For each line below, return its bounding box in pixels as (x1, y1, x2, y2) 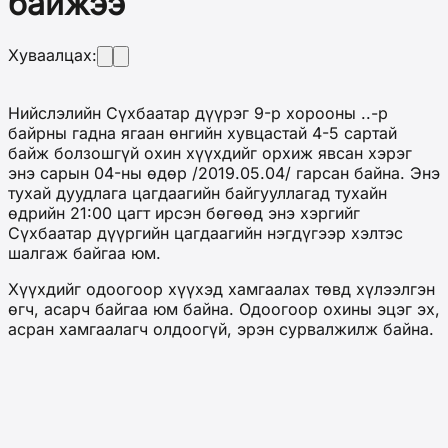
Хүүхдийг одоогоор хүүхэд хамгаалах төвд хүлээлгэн (8, 278, 435, 299)
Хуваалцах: (8, 44, 97, 65)
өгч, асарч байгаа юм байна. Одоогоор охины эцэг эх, (8, 298, 440, 319)
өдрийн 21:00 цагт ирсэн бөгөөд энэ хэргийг (8, 202, 360, 223)
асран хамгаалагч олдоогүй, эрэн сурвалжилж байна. (8, 318, 434, 339)
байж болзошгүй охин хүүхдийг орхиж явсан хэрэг (8, 142, 412, 163)
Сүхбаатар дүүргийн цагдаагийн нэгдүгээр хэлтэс (8, 222, 403, 243)
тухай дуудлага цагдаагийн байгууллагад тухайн (8, 182, 387, 203)
